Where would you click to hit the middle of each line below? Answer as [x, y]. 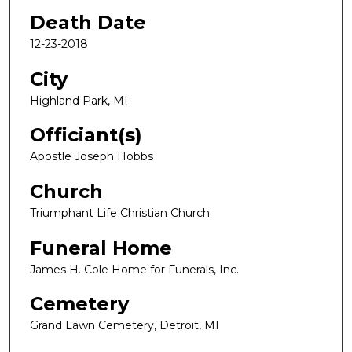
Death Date [88, 23]
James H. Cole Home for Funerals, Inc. [134, 269]
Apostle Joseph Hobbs [92, 157]
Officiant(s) [86, 135]
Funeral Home [101, 247]
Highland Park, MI [79, 100]
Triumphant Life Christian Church [120, 213]
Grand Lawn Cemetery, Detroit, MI [125, 326]
